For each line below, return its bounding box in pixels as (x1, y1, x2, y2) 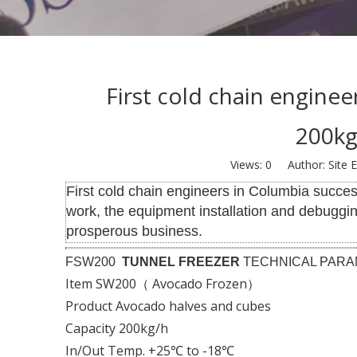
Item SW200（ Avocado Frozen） (65, 274, 263, 292)
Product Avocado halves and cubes (65, 296, 277, 315)
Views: (230, 156, 265, 172)
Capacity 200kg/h (65, 319, 171, 337)
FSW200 (65, 254, 122, 269)
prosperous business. (66, 222, 202, 239)
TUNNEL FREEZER (122, 254, 243, 269)
